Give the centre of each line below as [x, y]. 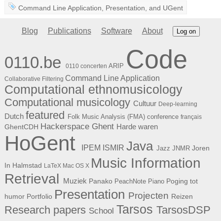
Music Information [146, 163]
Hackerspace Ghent [77, 127]
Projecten [148, 196]
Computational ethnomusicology [93, 90]
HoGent [40, 144]
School [101, 211]
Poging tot [182, 181]
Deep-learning [178, 104]
